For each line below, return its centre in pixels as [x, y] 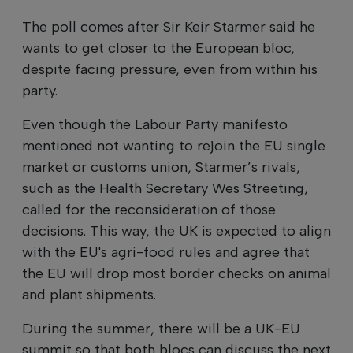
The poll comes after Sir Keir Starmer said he [169, 26]
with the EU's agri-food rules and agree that [166, 252]
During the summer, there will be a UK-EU [161, 328]
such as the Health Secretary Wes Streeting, [165, 188]
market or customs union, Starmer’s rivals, [161, 167]
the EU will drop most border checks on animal [176, 273]
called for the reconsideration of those [149, 209]
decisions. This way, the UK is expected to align [176, 230]
